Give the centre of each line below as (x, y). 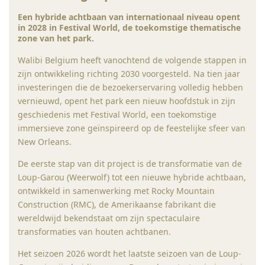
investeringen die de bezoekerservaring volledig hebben (130, 88)
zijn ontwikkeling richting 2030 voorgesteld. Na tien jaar (129, 74)
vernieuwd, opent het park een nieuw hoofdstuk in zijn (127, 101)
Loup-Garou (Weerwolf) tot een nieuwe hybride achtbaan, (132, 177)
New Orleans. (45, 142)
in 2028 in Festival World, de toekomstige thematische (129, 28)
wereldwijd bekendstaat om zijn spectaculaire (109, 218)
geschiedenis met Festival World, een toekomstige (117, 115)
